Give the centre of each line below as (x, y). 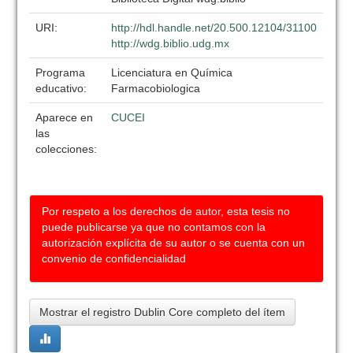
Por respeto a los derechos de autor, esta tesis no (166, 211)
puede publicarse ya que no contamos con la (154, 227)
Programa (61, 72)
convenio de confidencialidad (114, 258)
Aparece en (65, 117)
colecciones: (67, 149)
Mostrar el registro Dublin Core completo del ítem (163, 312)
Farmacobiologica (156, 88)
